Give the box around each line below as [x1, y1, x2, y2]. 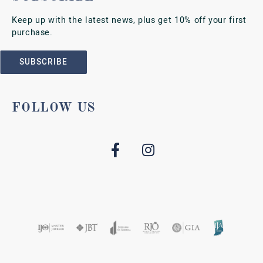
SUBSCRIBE [19, 56, 68, 68]
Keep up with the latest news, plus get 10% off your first [12, 14, 247, 26]
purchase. [12, 26, 53, 38]
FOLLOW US [12, 101, 96, 115]
